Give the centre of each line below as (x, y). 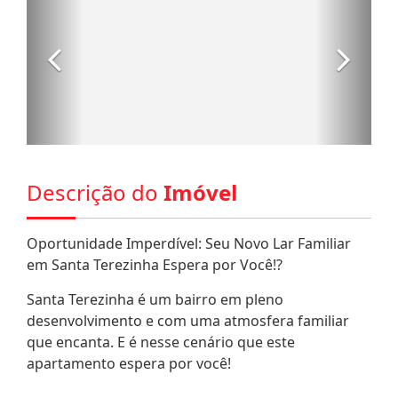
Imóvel (200, 192)
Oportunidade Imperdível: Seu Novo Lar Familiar (189, 243)
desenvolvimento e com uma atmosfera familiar (188, 320)
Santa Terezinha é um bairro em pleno (155, 299)
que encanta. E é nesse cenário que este (161, 342)
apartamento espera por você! (129, 363)
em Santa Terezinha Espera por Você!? (155, 264)
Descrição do (95, 192)
